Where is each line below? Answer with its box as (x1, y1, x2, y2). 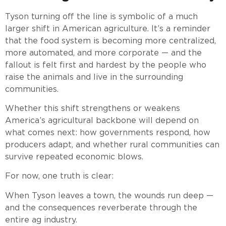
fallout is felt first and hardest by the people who (5, 60, 206, 70)
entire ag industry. (5, 214, 77, 224)
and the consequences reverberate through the (5, 202, 197, 212)
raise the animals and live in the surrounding (5, 72, 183, 82)
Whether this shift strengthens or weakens (5, 103, 180, 113)
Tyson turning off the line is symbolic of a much (5, 11, 198, 21)
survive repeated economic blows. (5, 151, 143, 161)
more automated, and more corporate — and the (5, 47, 202, 58)
